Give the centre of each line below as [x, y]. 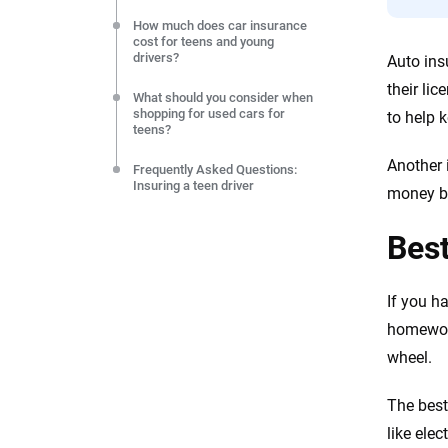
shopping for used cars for [209, 113]
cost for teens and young [204, 41]
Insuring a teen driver [194, 185]
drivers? [156, 57]
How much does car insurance [220, 25]
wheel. [409, 357]
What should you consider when [223, 97]
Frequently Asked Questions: [215, 169]
